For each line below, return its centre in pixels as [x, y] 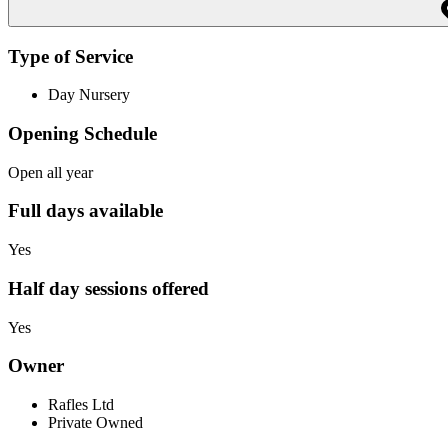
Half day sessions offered [108, 288]
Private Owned [95, 423]
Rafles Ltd [81, 405]
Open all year [50, 172]
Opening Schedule [82, 134]
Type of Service [70, 56]
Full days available [85, 211]
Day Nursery [89, 95]
